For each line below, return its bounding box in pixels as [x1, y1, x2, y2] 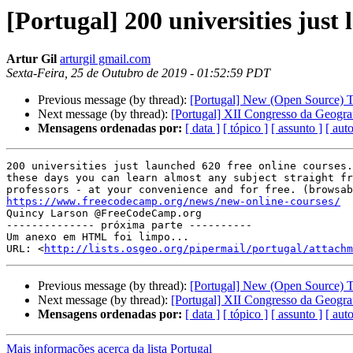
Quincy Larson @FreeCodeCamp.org [6, 207, 202, 220]
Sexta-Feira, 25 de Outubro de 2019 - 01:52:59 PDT [6, 66, 270, 80]
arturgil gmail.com [60, 52, 150, 66]
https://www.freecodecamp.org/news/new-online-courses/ [6, 195, 340, 208]
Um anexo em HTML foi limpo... [6, 231, 189, 243]
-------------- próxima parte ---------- [6, 219, 252, 232]
